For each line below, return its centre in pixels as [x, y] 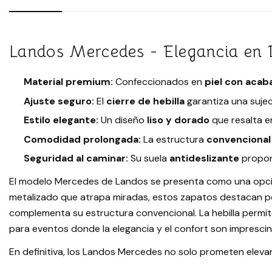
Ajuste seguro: [59, 101]
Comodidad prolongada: [82, 139]
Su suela [149, 158]
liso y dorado [178, 120]
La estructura [174, 139]
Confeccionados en [159, 82]
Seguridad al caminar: [76, 158]
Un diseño [123, 120]
